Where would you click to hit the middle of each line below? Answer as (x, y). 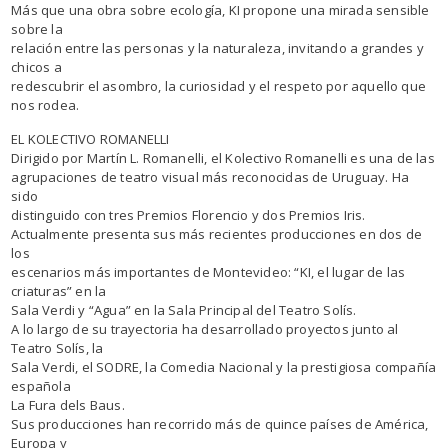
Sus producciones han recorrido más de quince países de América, (220, 424)
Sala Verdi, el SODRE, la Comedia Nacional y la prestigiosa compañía (224, 367)
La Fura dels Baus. (68, 405)
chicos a (36, 67)
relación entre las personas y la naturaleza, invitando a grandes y (218, 48)
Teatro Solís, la (57, 348)
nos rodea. (45, 105)
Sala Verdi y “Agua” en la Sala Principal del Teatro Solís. (184, 310)
